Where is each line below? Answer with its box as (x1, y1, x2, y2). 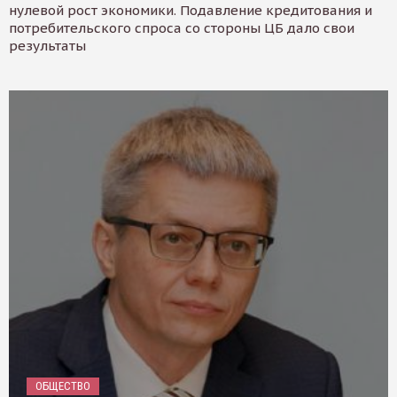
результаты (9, 37, 86, 55)
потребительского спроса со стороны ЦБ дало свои (9, 19, 354, 37)
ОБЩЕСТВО (35, 378, 90, 393)
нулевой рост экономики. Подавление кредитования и (9, 2, 372, 19)
